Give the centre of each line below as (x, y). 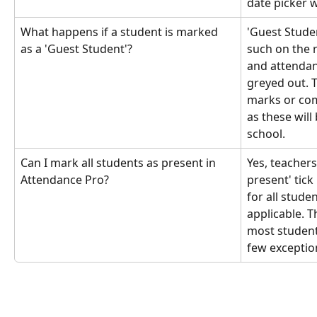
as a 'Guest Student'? (76, 48)
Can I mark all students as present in (120, 162)
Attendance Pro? (65, 179)
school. (266, 133)
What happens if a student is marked (121, 31)
